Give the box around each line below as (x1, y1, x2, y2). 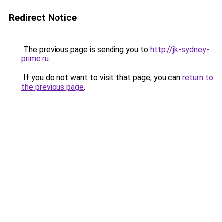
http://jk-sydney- (150, 45, 209, 54)
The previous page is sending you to (21, 45, 150, 54)
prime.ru (21, 54, 49, 63)
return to (182, 73, 213, 82)
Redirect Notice (9, 12, 77, 23)
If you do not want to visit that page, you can (21, 73, 182, 82)
